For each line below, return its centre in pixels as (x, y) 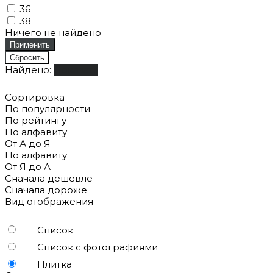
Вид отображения (49, 201)
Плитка (55, 264)
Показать (76, 69)
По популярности (48, 108)
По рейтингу (36, 120)
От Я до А (28, 166)
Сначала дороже (46, 190)
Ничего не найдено (53, 32)
